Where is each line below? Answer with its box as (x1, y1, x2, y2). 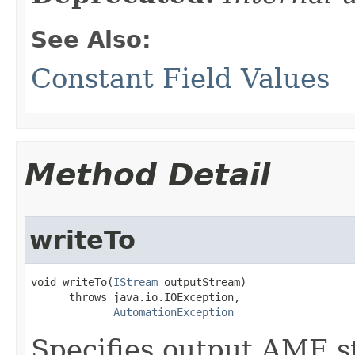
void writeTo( (31, 275, 113, 288)
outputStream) (158, 275, 246, 288)
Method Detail (25, 156, 270, 193)
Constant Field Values (31, 62, 330, 94)
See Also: (31, 25, 151, 53)
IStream (113, 275, 158, 288)
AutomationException (113, 305, 234, 319)
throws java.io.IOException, (31, 290, 240, 303)
